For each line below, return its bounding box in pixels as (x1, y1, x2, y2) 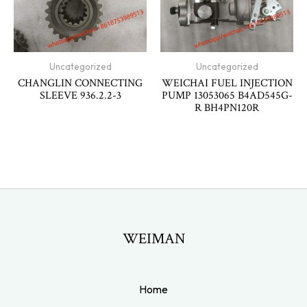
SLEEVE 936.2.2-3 (39, 88, 121, 103)
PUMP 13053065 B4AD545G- (161, 88, 293, 103)
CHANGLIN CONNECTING (18, 76, 143, 90)
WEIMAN (122, 228, 185, 249)
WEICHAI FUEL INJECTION (161, 76, 293, 90)
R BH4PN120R (195, 101, 259, 115)
